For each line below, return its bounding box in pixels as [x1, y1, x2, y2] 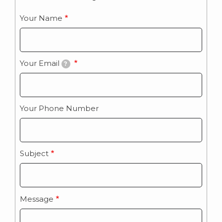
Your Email [20, 58, 59, 68]
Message [20, 194, 54, 204]
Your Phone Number [20, 104, 99, 113]
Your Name [20, 13, 62, 23]
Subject [20, 149, 49, 159]
